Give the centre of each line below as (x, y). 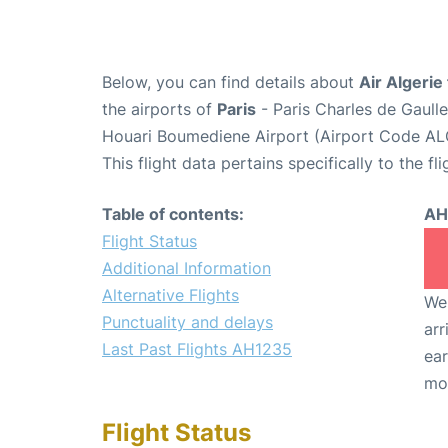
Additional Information (186, 267)
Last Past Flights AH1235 (197, 348)
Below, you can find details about (230, 81)
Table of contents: (173, 213)
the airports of (159, 108)
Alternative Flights (170, 294)
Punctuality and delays (187, 321)
